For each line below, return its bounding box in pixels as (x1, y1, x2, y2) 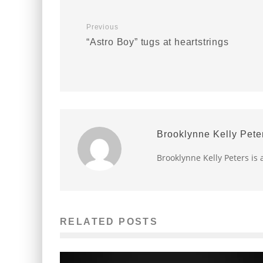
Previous (86, 23, 119, 31)
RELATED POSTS (60, 217, 159, 227)
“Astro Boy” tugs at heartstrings (86, 37, 229, 47)
